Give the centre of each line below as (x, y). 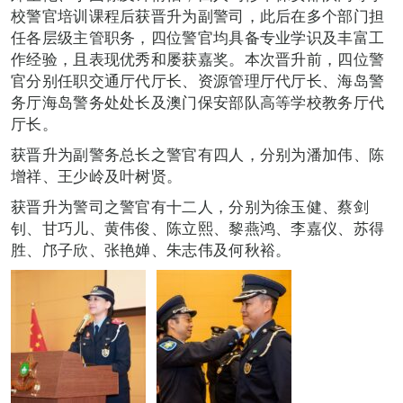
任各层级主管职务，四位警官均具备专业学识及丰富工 (198, 37)
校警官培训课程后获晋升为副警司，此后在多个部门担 (198, 15)
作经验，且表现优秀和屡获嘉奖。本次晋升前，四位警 (198, 58)
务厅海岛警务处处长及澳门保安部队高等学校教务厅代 (198, 102)
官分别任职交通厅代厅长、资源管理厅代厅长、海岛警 (198, 80)
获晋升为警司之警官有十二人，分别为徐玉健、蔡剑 (190, 206)
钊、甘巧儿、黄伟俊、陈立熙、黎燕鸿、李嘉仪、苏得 (198, 228)
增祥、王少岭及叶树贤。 (97, 175)
